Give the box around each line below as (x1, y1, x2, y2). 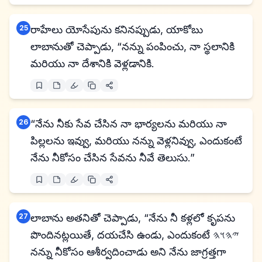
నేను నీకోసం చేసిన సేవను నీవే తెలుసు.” (30, 151, 195, 164)
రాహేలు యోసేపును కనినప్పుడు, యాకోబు (30, 23, 203, 36)
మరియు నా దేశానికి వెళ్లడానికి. (30, 57, 154, 70)
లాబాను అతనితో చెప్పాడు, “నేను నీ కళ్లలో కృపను (30, 212, 235, 224)
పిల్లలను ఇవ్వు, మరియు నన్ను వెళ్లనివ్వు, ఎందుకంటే (30, 135, 242, 147)
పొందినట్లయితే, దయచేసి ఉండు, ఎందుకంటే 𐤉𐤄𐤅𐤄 (30, 229, 213, 241)
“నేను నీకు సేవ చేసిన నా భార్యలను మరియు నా (30, 118, 227, 130)
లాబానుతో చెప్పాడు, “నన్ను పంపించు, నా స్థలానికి (30, 40, 235, 53)
